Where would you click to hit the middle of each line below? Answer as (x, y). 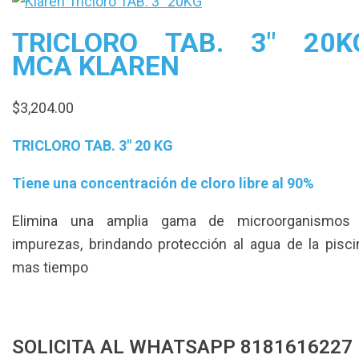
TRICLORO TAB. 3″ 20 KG (93, 145)
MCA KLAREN (96, 65)
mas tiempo (50, 267)
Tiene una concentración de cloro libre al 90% (165, 183)
